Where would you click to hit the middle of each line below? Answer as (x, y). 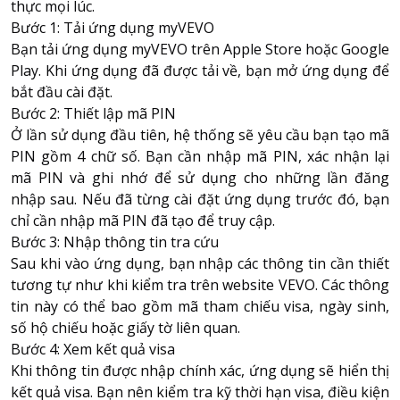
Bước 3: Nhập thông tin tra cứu (115, 242)
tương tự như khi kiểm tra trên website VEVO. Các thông (200, 284)
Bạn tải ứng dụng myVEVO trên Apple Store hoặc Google (200, 49)
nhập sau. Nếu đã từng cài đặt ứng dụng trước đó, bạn (200, 199)
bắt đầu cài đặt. (63, 92)
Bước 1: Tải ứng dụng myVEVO (112, 27)
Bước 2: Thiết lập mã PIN (93, 113)
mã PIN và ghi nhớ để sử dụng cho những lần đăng (200, 177)
